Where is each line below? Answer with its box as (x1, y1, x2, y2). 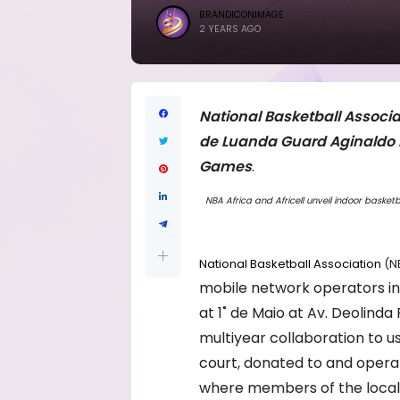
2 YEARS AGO (199, 22, 261, 36)
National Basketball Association (199, 254, 381, 272)
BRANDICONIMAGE (199, 8, 284, 21)
